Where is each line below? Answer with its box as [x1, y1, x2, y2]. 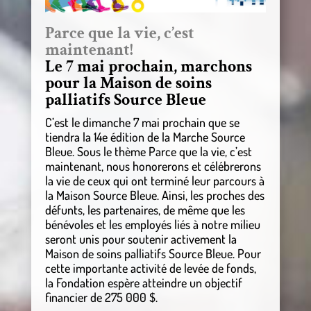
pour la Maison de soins [44, 72, 212, 94]
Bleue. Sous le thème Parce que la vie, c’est [44, 143, 252, 159]
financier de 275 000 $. [44, 289, 158, 305]
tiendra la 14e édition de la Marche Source [44, 128, 245, 144]
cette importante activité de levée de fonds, [44, 260, 256, 276]
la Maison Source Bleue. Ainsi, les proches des [44, 187, 264, 203]
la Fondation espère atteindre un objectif [44, 274, 242, 290]
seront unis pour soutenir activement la [44, 230, 237, 246]
